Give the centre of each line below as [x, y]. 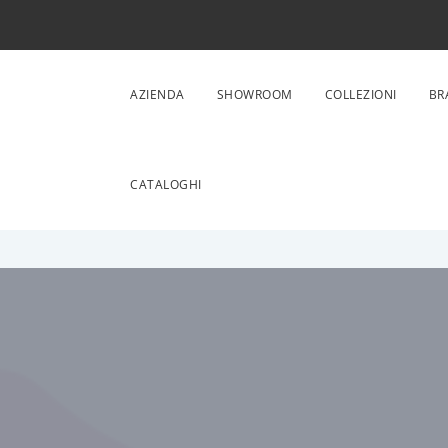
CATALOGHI [166, 184]
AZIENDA [157, 94]
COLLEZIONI [360, 94]
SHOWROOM [254, 94]
